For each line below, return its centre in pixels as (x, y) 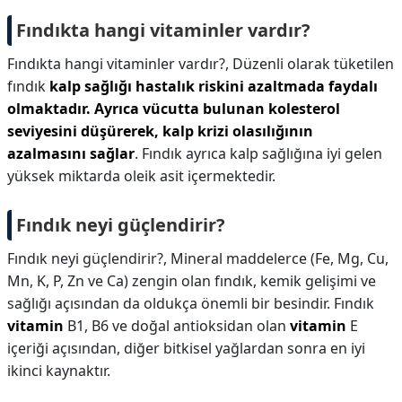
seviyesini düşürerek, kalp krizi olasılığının (160, 131)
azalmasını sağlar (71, 153)
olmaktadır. (49, 109)
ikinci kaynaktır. (59, 371)
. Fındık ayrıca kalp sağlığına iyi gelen (258, 153)
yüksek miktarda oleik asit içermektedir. (141, 176)
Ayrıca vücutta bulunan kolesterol (217, 109)
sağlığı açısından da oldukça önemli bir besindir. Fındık (191, 303)
